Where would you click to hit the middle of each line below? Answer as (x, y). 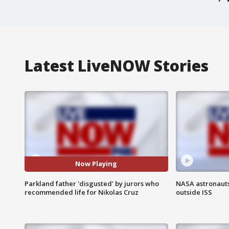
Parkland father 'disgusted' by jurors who (92, 183)
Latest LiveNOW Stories (117, 65)
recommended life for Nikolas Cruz (82, 192)
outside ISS (194, 192)
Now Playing (96, 164)
